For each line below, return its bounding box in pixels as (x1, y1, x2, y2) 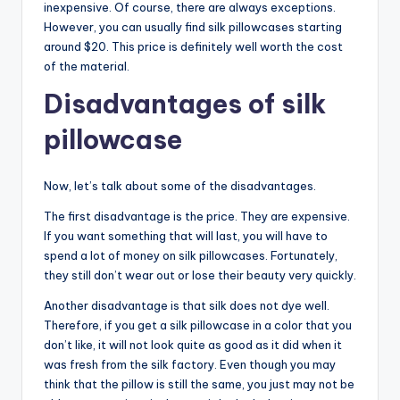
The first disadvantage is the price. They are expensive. (44, 209, 350, 224)
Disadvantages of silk (44, 87, 326, 121)
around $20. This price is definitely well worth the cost (44, 39, 343, 54)
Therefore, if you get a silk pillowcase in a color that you (44, 318, 352, 333)
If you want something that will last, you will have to (44, 229, 328, 244)
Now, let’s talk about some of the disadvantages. (44, 179, 316, 194)
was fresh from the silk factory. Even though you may (44, 357, 336, 372)
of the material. (44, 59, 129, 74)
